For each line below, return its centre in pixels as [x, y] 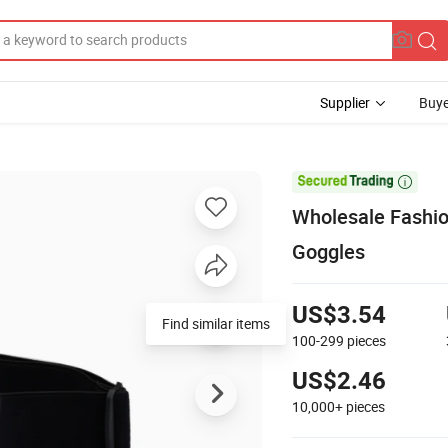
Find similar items [216, 323]
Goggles [328, 251]
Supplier [345, 102]
